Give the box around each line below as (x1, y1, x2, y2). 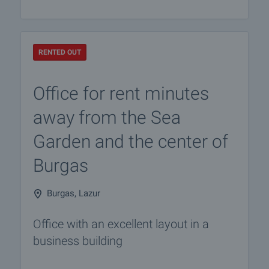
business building (33, 234, 122, 248)
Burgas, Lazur (47, 188, 100, 199)
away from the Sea (33, 107, 181, 128)
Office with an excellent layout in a (33, 217, 209, 231)
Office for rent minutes (33, 83, 209, 104)
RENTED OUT (38, 48, 81, 56)
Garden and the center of (33, 131, 228, 152)
